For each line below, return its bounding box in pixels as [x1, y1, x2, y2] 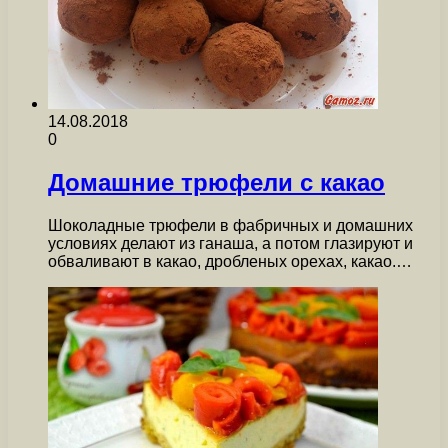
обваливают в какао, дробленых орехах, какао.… [48, 252, 412, 270]
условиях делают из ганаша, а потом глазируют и [48, 234, 413, 252]
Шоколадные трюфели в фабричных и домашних [48, 216, 413, 234]
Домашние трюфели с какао [48, 168, 385, 196]
